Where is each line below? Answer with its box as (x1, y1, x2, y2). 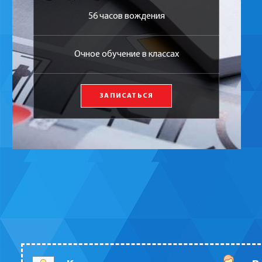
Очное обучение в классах (74, 50, 179, 60)
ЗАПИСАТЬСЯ (99, 92, 154, 100)
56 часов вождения (88, 12, 165, 22)
